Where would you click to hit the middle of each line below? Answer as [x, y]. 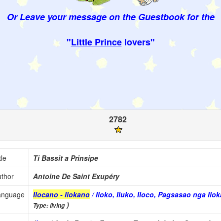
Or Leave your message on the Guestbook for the [110, 17]
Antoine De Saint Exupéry [76, 176]
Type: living [49, 206]
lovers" [138, 42]
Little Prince [96, 42]
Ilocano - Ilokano [61, 195]
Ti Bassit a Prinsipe [66, 158]
